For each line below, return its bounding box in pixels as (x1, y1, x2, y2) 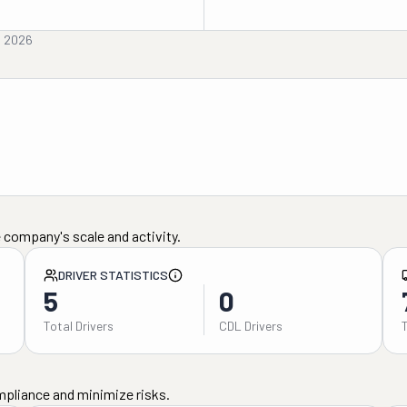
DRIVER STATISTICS (57, 267, 168, 283)
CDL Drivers (218, 318, 283, 333)
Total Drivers (43, 318, 114, 333)
